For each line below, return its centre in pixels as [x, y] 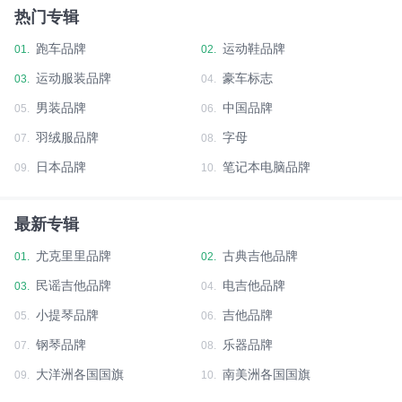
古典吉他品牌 [260, 255]
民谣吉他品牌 [74, 285]
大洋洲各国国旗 [80, 374]
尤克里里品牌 [74, 255]
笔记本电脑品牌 [267, 166]
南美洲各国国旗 [267, 374]
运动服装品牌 [74, 78]
